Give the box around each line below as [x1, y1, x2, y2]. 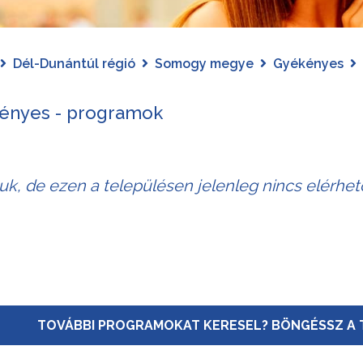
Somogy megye [154, 55, 254, 71]
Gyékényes [272, 55, 344, 71]
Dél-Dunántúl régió [12, 55, 135, 71]
